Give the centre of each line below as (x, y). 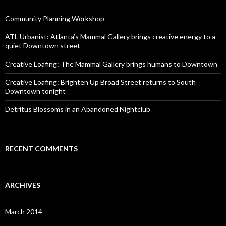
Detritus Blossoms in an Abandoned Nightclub (78, 109)
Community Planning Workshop (55, 18)
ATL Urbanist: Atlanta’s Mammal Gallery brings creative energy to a (110, 37)
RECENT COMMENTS (41, 149)
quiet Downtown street (43, 46)
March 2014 (24, 212)
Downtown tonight (35, 91)
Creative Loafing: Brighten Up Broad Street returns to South (100, 82)
